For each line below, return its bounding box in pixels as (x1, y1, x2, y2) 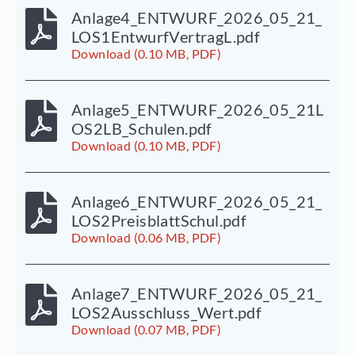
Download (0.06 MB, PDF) (71, 229, 222, 245)
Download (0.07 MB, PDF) (71, 321, 222, 337)
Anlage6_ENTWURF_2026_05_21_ (71, 191, 323, 211)
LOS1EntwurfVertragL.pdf (71, 26, 261, 46)
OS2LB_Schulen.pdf (71, 118, 212, 138)
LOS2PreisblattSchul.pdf (71, 210, 247, 230)
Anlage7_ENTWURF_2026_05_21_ (71, 283, 323, 303)
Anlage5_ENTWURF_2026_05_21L (71, 99, 324, 119)
